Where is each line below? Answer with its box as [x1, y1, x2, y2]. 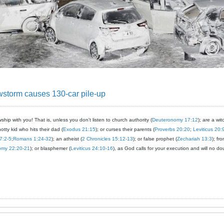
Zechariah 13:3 [177, 135, 212, 141]
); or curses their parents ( [95, 126, 154, 132]
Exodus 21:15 [63, 126, 95, 132]
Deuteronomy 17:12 [152, 116, 198, 122]
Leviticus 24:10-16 [70, 145, 113, 151]
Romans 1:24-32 [13, 135, 51, 141]
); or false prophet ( [133, 135, 177, 141]
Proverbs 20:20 [154, 126, 190, 132]
